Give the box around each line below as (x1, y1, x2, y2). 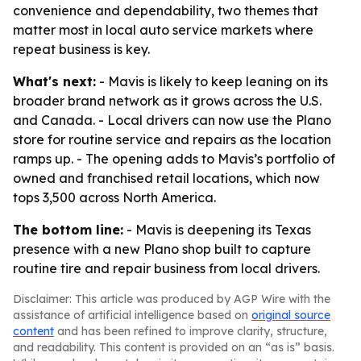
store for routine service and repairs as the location (13, 131, 331, 147)
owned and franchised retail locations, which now (13, 170, 320, 186)
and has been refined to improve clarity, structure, (54, 324, 327, 338)
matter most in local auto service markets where (13, 22, 313, 38)
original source (251, 308, 330, 322)
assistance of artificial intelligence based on (13, 308, 251, 322)
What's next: (13, 73, 96, 89)
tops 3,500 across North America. (13, 189, 216, 205)
